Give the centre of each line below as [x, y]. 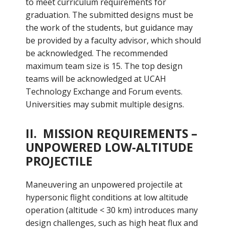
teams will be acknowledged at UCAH [96, 79]
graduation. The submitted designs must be [109, 15]
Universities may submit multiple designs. [105, 104]
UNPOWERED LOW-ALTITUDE [109, 147]
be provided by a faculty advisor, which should [113, 40]
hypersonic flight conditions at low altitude [107, 197]
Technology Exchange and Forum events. [104, 91]
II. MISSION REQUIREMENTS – [111, 133]
